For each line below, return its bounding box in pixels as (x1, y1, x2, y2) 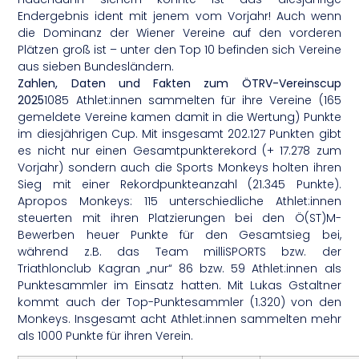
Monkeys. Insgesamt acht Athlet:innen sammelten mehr (18, 310, 341, 327)
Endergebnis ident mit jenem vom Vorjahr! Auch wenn (18, 7, 341, 24)
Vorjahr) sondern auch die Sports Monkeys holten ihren (18, 159, 341, 175)
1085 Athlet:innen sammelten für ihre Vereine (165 (44, 91, 341, 108)
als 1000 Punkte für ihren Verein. (18, 327, 194, 344)
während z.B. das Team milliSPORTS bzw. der (18, 243, 341, 260)
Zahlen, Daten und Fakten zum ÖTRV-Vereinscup (18, 75, 341, 91)
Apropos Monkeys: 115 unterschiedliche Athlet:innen (18, 192, 341, 209)
